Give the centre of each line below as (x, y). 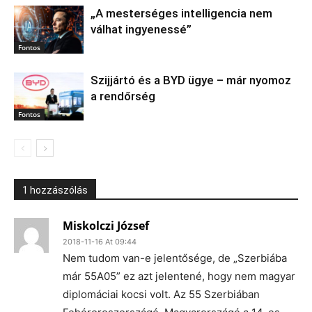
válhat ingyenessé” (141, 30)
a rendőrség (123, 96)
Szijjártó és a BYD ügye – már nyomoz (191, 80)
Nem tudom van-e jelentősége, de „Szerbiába (175, 258)
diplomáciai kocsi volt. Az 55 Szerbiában (161, 295)
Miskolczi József (106, 226)
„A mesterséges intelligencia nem (181, 14)
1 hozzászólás (55, 190)
